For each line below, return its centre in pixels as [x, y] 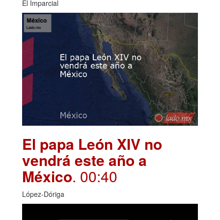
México [47, 176]
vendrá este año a [84, 160]
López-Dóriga [43, 194]
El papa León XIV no [92, 143]
